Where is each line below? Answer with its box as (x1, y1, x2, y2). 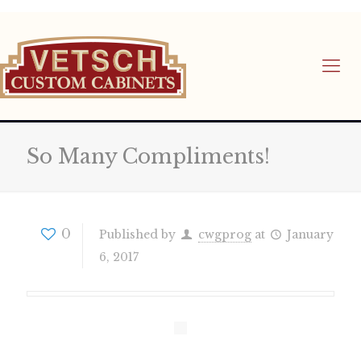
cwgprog (197, 227, 251, 242)
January (287, 227, 334, 242)
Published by (99, 227, 176, 242)
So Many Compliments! (27, 144, 270, 169)
